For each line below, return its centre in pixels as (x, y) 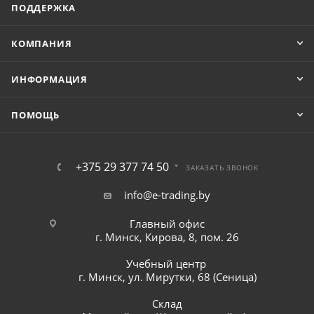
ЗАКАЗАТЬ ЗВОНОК (222, 168)
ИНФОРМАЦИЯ (49, 79)
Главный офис (167, 224)
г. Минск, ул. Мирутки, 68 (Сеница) (167, 277)
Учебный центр (167, 264)
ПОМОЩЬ (35, 115)
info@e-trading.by (167, 195)
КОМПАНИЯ (42, 43)
